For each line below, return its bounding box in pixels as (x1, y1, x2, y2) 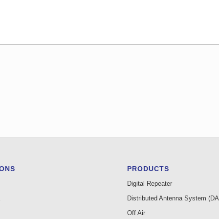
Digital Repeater (127, 180, 173, 188)
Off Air (127, 209, 146, 217)
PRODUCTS (127, 165, 170, 173)
